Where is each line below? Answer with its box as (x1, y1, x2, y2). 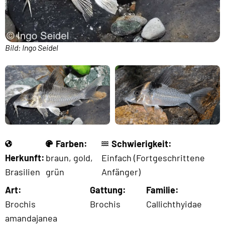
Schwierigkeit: (111, 138, 172, 149)
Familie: (146, 184, 179, 195)
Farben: (56, 138, 88, 149)
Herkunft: (5, 152, 45, 163)
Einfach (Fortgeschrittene (101, 152, 205, 163)
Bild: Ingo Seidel (5, 43, 58, 53)
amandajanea (5, 212, 57, 223)
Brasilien (5, 166, 40, 177)
